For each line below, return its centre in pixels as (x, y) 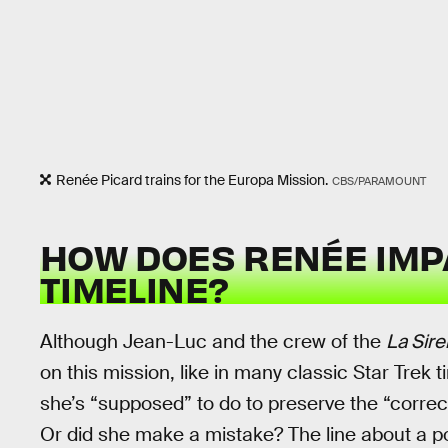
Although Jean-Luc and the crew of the (213, 341)
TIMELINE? (134, 288)
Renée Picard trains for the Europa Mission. (192, 179)
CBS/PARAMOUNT (378, 180)
